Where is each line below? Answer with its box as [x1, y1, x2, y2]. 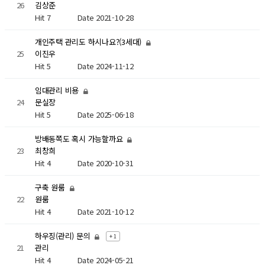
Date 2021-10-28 [77, 11, 134, 23]
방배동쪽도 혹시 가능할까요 [34, 133, 125, 145]
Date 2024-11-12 [77, 60, 134, 72]
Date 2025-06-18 [77, 108, 134, 120]
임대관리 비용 [34, 85, 81, 96]
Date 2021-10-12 [77, 205, 134, 217]
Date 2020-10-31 [77, 157, 134, 169]
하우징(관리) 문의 [34, 230, 93, 242]
